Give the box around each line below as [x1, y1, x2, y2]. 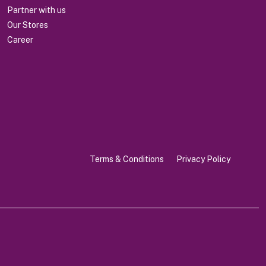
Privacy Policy [176, 154, 230, 164]
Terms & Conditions [90, 154, 167, 164]
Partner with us [7, 5, 66, 15]
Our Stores [7, 20, 48, 30]
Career [7, 34, 33, 45]
